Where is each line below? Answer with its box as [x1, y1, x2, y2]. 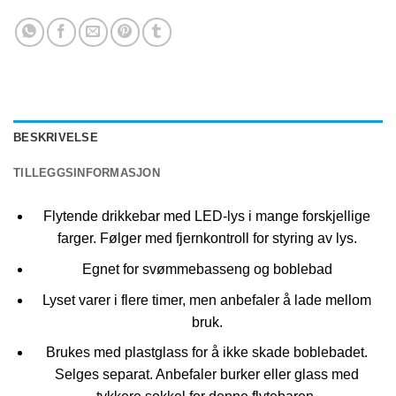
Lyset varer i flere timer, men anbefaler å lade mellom [42, 292, 372, 308]
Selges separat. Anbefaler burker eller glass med [55, 367, 360, 383]
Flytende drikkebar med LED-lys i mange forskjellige [43, 209, 371, 225]
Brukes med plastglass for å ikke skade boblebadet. [46, 345, 369, 361]
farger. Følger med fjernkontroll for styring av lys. [57, 231, 357, 247]
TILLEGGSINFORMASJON [13, 166, 160, 180]
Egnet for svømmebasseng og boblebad [81, 262, 332, 278]
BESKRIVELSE [13, 131, 98, 145]
